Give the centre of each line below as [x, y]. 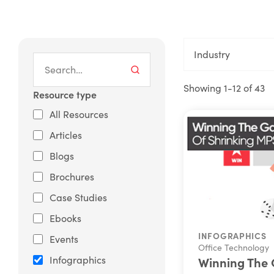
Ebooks [65, 218]
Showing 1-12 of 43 [224, 88]
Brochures [72, 176]
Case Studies [78, 197]
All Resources [79, 114]
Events [64, 239]
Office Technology [234, 247]
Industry [212, 54]
